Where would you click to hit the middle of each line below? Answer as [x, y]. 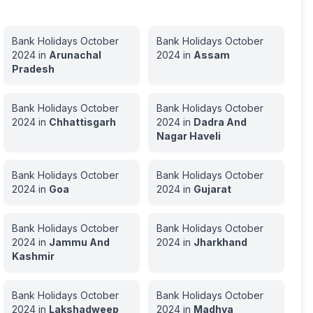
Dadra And [220, 122]
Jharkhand [220, 242]
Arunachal [75, 55]
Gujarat [212, 189]
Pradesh [33, 69]
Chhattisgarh [82, 122]
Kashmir [33, 256]
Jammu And [79, 242]
